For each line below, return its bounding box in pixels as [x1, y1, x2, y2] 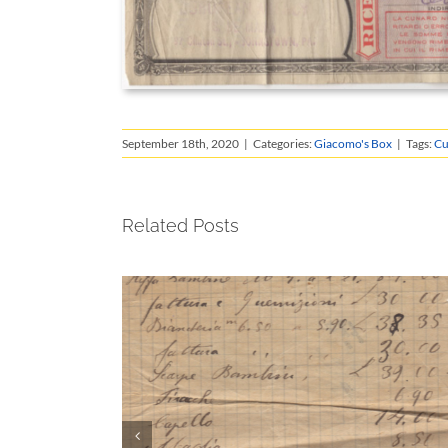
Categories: [253, 136, 314, 152]
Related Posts [122, 215, 239, 237]
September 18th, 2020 [122, 136, 239, 152]
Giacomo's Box [314, 136, 392, 152]
